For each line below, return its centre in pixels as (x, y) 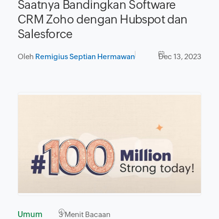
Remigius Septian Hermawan (85, 57)
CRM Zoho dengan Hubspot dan (102, 20)
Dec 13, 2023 (180, 57)
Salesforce (45, 34)
